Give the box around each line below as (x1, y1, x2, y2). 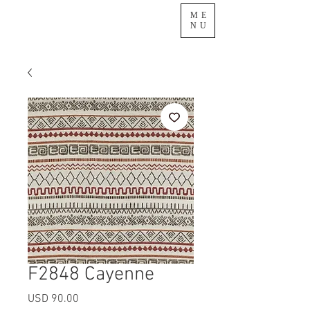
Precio (78, 291, 108, 305)
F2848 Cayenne (28, 263, 154, 286)
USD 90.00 (28, 292, 79, 306)
